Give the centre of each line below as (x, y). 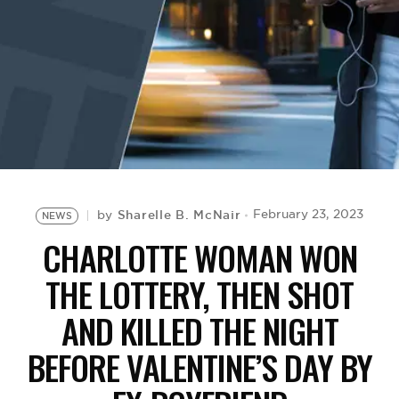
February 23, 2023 (309, 214)
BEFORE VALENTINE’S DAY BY (199, 367)
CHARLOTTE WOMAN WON (199, 257)
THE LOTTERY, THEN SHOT (199, 294)
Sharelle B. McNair (179, 215)
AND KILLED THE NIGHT (199, 330)
